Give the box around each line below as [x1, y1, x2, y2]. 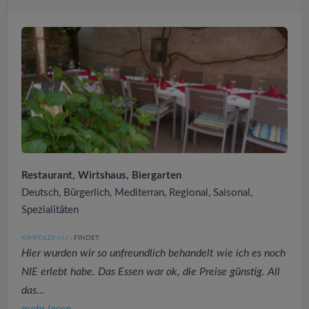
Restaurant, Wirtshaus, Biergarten [21, 170, 181, 181]
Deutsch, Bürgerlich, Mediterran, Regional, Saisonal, [21, 188, 252, 199]
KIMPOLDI [21, 235, 55, 242]
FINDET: [72, 235, 101, 242]
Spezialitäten [21, 205, 79, 216]
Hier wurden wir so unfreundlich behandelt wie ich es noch [21, 248, 286, 259]
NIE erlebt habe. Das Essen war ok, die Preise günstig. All [21, 266, 280, 278]
